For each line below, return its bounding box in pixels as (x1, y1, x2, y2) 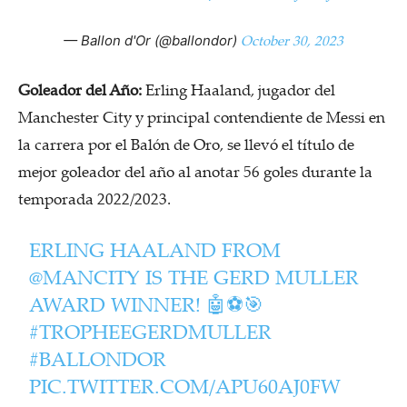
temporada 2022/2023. (18, 188, 171, 210)
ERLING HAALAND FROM (29, 236, 282, 263)
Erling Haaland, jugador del (142, 79, 335, 101)
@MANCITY (29, 263, 141, 291)
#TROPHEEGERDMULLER (29, 318, 273, 345)
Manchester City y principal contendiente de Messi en (18, 106, 385, 128)
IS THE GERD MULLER (140, 263, 360, 291)
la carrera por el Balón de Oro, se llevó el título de (18, 134, 354, 155)
